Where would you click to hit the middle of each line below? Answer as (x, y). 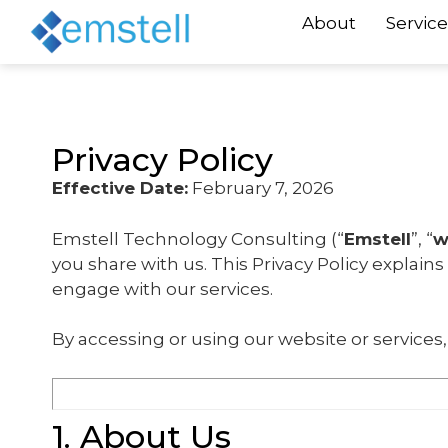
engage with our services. (162, 288)
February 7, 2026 (261, 188)
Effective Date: (120, 188)
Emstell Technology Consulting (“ (198, 238)
